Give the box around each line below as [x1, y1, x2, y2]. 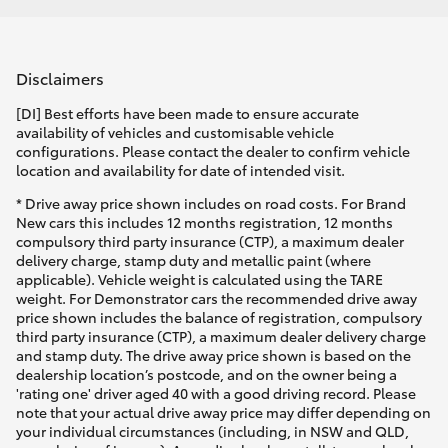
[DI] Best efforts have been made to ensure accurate [16, 102, 359, 123]
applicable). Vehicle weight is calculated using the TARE [16, 268, 383, 289]
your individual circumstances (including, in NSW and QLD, [16, 420, 409, 441]
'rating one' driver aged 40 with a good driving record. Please [16, 382, 416, 403]
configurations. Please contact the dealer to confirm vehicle [16, 140, 410, 161]
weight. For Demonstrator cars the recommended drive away [16, 287, 417, 308]
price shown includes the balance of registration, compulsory [16, 306, 422, 327]
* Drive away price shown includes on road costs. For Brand [16, 192, 406, 213]
